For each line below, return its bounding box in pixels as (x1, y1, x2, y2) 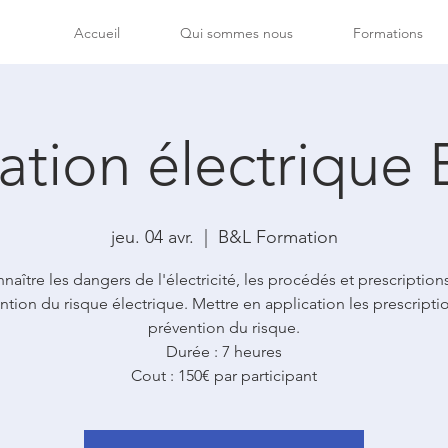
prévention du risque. (148, 318, 300, 337)
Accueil (74, 24, 120, 42)
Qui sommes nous (180, 24, 293, 42)
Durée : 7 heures (166, 342, 282, 361)
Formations (352, 24, 423, 42)
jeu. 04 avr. (110, 226, 194, 248)
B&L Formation (217, 226, 338, 248)
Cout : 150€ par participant (131, 366, 317, 385)
